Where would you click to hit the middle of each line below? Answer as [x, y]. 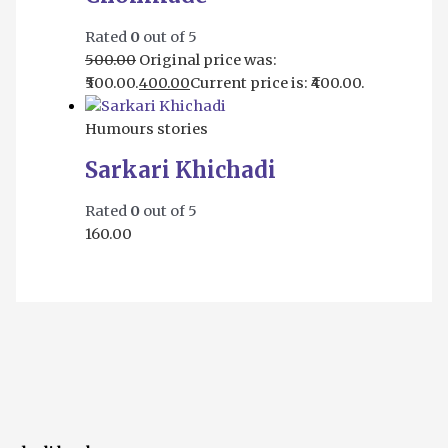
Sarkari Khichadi [181, 169]
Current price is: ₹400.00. [278, 82]
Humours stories [147, 128]
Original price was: [208, 59]
